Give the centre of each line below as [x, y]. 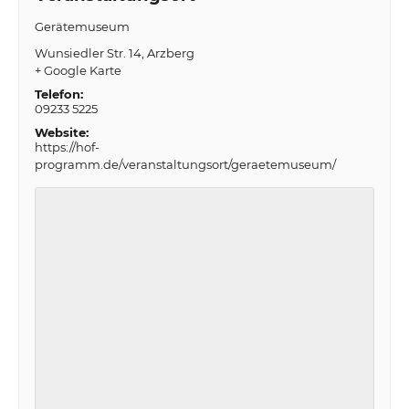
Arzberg [170, 53]
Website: [61, 133]
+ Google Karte [78, 71]
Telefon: [58, 94]
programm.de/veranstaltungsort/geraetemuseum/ [185, 165]
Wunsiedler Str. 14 [88, 53]
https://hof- [67, 147]
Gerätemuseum [82, 27]
